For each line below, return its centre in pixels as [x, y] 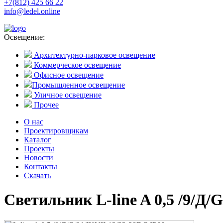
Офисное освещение [68, 75]
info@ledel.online [32, 11]
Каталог [38, 140]
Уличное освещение [67, 95]
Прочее [45, 105]
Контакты [41, 167]
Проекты [39, 149]
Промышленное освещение [78, 85]
